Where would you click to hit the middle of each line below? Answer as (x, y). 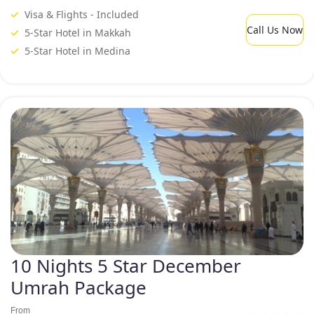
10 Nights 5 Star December (126, 265)
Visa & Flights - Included (82, 14)
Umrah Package (78, 287)
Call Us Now (275, 29)
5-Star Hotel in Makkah (78, 32)
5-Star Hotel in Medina (77, 50)
